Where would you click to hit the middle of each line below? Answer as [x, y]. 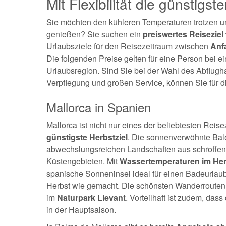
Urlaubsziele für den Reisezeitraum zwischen [128, 46]
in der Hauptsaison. [81, 210]
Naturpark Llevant [91, 197]
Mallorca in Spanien [99, 107]
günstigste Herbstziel [87, 137]
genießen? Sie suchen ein [95, 34]
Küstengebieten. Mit [82, 161]
